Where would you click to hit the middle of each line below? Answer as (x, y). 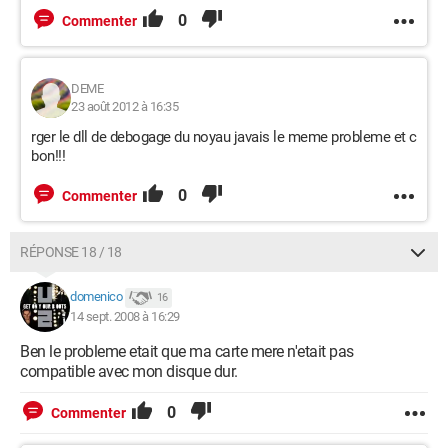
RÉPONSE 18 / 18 (71, 252)
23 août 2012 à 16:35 (124, 106)
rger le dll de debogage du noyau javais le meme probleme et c (224, 137)
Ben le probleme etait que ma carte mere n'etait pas (187, 351)
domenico (96, 297)
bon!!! (48, 156)
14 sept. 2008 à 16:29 (125, 316)
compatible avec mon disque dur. (129, 371)
